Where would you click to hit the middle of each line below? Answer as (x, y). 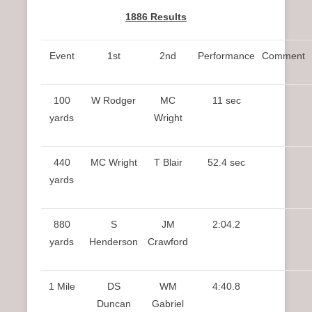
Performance (226, 56)
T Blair (168, 163)
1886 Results (156, 17)
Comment (283, 56)
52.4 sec (226, 163)
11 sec (226, 101)
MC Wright (114, 163)
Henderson (114, 242)
